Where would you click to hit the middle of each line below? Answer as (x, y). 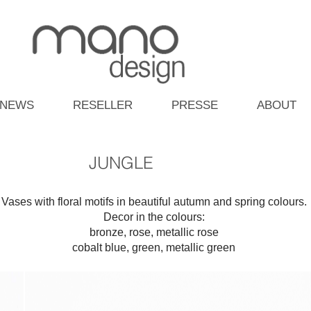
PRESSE (195, 106)
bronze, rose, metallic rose (154, 233)
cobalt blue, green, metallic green (154, 248)
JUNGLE (121, 163)
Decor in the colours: (154, 217)
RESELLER (103, 106)
